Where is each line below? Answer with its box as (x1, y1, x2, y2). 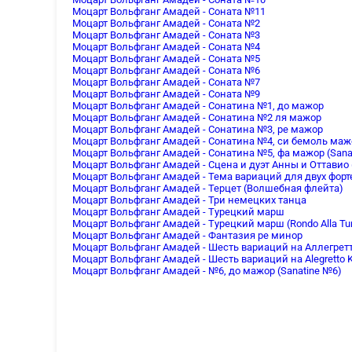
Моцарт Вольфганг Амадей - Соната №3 (72, 28, 260, 41)
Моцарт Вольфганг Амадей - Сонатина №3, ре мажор (72, 123, 323, 135)
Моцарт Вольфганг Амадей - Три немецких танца (72, 193, 306, 206)
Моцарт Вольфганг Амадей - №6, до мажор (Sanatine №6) (72, 264, 342, 277)
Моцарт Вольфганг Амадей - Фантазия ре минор (72, 229, 302, 241)
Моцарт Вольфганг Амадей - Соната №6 (72, 64, 260, 76)
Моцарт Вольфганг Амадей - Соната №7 (72, 75, 260, 88)
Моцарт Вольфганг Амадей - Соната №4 (72, 40, 260, 53)
